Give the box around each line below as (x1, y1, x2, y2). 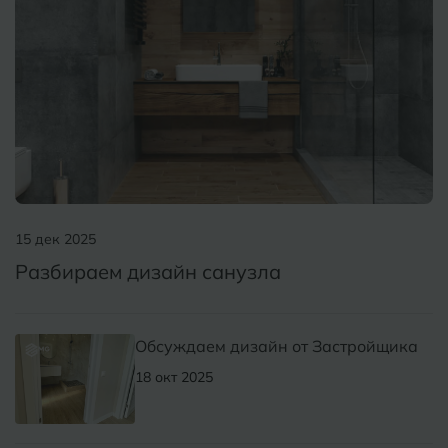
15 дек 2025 (15, 230, 96, 249)
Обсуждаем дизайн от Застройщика (135, 336, 418, 357)
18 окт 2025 (135, 368, 213, 387)
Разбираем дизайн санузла (15, 259, 281, 285)
